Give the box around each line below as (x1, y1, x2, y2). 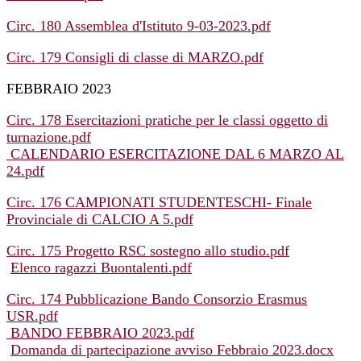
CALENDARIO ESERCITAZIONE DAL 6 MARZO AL (6, 146, 344, 163)
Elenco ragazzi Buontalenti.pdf (10, 259, 192, 276)
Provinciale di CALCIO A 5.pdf (6, 211, 193, 228)
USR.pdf (6, 308, 58, 325)
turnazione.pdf (6, 129, 91, 146)
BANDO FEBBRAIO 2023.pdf (6, 325, 194, 342)
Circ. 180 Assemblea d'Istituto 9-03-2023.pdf (6, 18, 271, 35)
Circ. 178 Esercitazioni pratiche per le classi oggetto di (6, 112, 328, 129)
